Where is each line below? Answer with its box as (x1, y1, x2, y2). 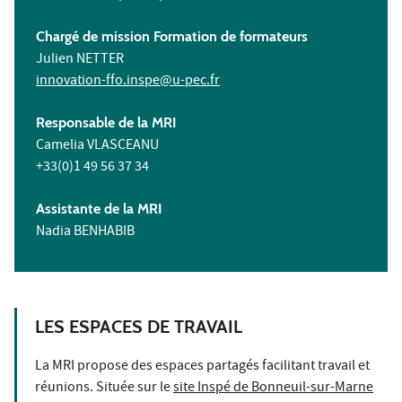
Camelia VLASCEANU (36, 135, 159, 157)
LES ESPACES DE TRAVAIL (35, 315, 242, 337)
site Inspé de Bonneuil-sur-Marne (173, 377, 373, 399)
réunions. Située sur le (35, 377, 173, 399)
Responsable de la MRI (36, 113, 177, 131)
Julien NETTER (36, 48, 124, 71)
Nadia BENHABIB (36, 221, 135, 243)
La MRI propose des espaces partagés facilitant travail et (35, 355, 370, 378)
